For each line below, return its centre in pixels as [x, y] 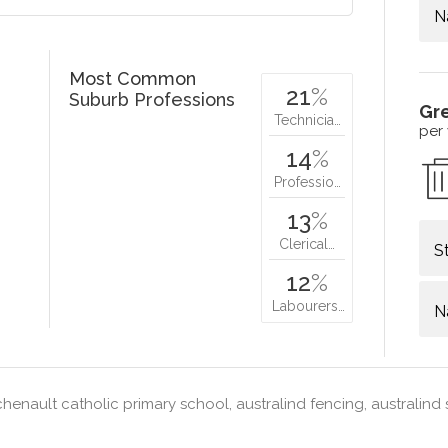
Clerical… [307, 243]
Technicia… [307, 119]
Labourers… [309, 305]
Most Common [133, 78]
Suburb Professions [152, 99]
